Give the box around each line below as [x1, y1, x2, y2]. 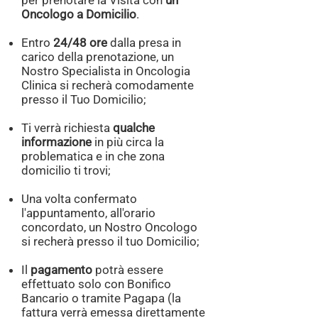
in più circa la [92, 135, 164, 149]
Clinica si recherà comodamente [21, 78, 194, 92]
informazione [21, 135, 92, 149]
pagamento [31, 263, 92, 277]
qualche [113, 121, 155, 135]
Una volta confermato [21, 192, 137, 206]
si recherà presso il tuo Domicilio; [21, 234, 199, 248]
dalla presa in [110, 35, 181, 50]
